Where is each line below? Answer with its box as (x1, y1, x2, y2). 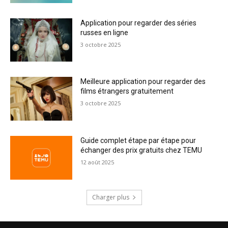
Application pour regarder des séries (80, 18, 197, 27)
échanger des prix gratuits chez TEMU (80, 146, 203, 155)
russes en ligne (80, 28, 129, 37)
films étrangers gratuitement (80, 87, 174, 96)
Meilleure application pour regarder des (80, 77, 206, 86)
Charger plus (92, 192, 129, 202)
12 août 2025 (80, 158, 115, 166)
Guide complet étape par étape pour (80, 136, 196, 145)
